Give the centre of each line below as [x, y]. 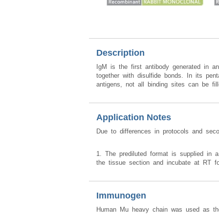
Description [120, 53]
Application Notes [134, 117]
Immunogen [121, 196]
